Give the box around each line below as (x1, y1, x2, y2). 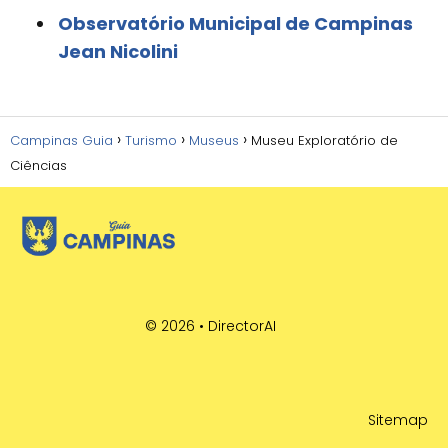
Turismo (125, 130, 177, 150)
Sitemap (368, 409, 428, 430)
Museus (189, 130, 239, 150)
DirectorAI (208, 315, 276, 336)
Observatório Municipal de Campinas (58, 10, 413, 36)
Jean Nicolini (58, 38, 178, 64)
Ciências (10, 155, 67, 175)
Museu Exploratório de (251, 130, 398, 150)
